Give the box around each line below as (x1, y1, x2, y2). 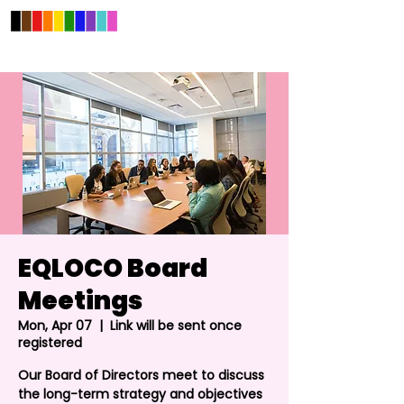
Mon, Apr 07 (18, 317, 92, 335)
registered (18, 334, 82, 352)
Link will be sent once (110, 317, 242, 335)
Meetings (18, 283, 142, 318)
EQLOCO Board (18, 251, 207, 286)
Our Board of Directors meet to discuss (18, 366, 264, 384)
